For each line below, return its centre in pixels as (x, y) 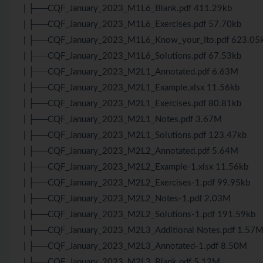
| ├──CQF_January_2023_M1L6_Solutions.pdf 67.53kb (132, 56)
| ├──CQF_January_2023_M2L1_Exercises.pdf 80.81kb (132, 103)
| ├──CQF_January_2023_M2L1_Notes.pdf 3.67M (123, 119)
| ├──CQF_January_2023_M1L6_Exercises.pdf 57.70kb (132, 24)
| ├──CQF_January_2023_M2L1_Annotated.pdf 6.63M (131, 72)
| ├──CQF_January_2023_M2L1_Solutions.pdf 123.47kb (135, 135)
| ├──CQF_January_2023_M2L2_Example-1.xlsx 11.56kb (136, 167)
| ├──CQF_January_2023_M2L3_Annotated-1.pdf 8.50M (135, 246)
